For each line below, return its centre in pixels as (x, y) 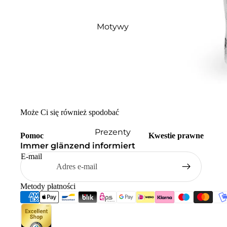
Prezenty (112, 132)
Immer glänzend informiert (78, 146)
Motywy (112, 27)
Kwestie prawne (176, 136)
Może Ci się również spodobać (70, 112)
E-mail (31, 156)
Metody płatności (48, 186)
